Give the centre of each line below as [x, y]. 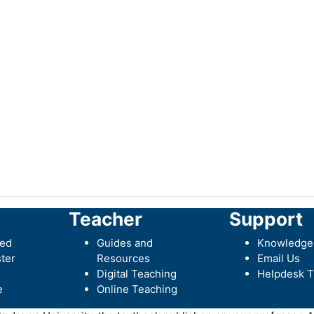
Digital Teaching [136, 274]
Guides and [124, 243]
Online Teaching [137, 289]
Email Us [279, 258]
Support [266, 219]
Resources [123, 258]
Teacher [105, 219]
